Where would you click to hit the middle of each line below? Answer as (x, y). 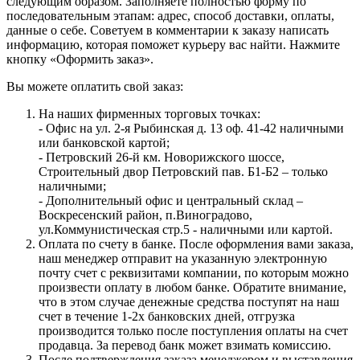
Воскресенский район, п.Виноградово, (145, 215)
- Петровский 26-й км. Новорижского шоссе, (162, 157)
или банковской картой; (104, 142)
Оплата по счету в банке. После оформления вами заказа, (196, 243)
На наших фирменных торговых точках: (149, 113)
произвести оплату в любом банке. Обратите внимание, (192, 287)
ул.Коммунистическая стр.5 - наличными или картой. (186, 229)
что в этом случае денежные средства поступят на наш (189, 301)
